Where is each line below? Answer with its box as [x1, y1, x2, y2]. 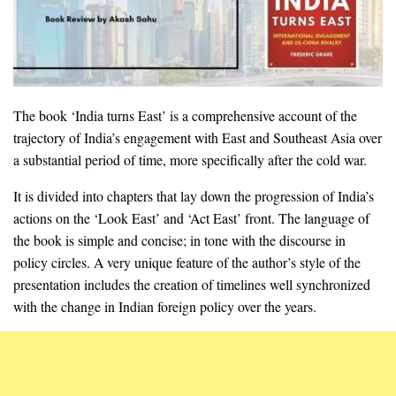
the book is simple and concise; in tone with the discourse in [13, 230, 346, 249]
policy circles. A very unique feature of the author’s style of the [13, 252, 361, 271]
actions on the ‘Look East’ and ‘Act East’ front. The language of [13, 208, 369, 227]
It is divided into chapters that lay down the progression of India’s [13, 186, 374, 205]
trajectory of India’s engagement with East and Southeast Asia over [13, 127, 382, 147]
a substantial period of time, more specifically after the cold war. [13, 149, 367, 169]
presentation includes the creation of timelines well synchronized [13, 274, 370, 293]
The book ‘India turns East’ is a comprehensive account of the [13, 105, 357, 125]
